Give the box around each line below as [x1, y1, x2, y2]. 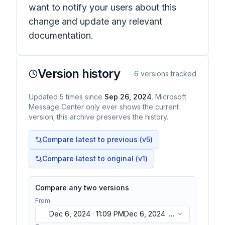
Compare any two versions [35, 183, 129, 192]
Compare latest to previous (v [42, 135, 146, 144]
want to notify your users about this [29, 2, 176, 13]
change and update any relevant [29, 16, 162, 27]
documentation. [29, 30, 93, 41]
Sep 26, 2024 [104, 92, 152, 101]
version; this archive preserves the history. [29, 113, 168, 121]
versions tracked [139, 69, 196, 78]
